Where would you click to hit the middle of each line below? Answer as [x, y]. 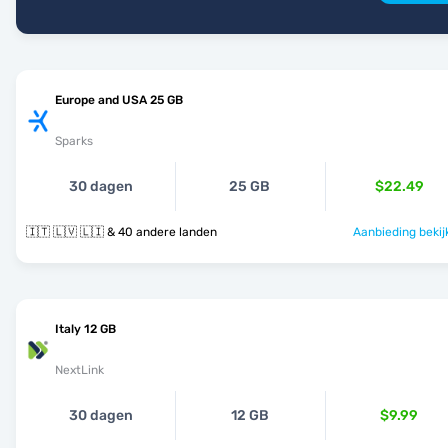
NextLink [79, 370]
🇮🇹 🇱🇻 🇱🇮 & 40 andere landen [162, 232]
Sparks [74, 141]
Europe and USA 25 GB [119, 100]
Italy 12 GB [85, 329]
